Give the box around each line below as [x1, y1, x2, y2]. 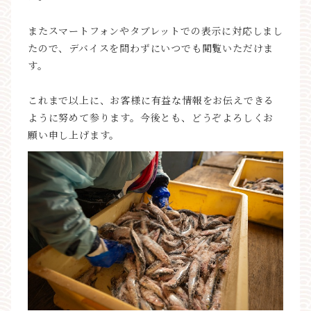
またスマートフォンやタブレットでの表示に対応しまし [28, 25, 283, 37]
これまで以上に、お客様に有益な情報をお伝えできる [28, 94, 275, 107]
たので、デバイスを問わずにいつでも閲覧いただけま [28, 42, 274, 55]
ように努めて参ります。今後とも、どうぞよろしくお [28, 112, 274, 124]
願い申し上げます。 [28, 129, 120, 142]
